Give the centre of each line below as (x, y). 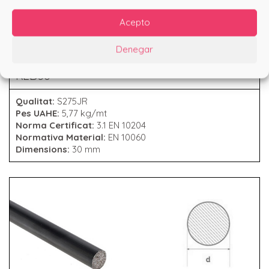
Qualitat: (36, 101)
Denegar (134, 49)
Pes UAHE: (39, 113)
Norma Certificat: (56, 125)
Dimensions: (44, 149)
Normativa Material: (62, 137)
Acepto (134, 22)
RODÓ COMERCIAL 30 (77, 61)
